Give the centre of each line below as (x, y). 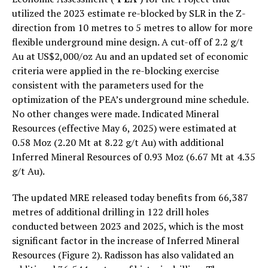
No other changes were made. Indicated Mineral (115, 113)
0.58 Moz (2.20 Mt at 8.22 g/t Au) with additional (118, 142)
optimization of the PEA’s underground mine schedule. (130, 99)
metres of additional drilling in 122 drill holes (110, 211)
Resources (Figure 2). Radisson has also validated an (123, 255)
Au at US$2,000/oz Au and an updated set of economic (130, 56)
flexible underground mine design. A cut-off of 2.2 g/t (128, 42)
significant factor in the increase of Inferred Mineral (126, 240)
